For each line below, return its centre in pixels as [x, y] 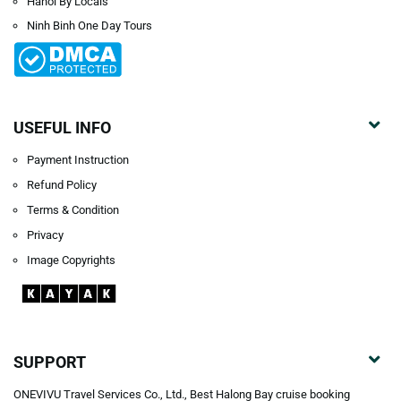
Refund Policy [62, 185]
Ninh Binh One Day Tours [90, 26]
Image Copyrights [71, 260]
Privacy [45, 235]
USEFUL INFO [62, 128]
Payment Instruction [78, 160]
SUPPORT [50, 363]
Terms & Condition [73, 209]
